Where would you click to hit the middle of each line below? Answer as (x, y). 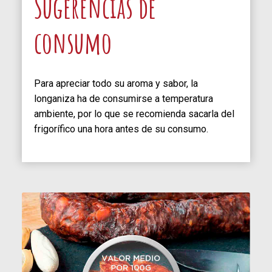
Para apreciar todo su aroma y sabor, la (116, 83)
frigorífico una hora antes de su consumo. (121, 129)
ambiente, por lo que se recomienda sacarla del (134, 114)
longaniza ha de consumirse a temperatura (124, 98)
